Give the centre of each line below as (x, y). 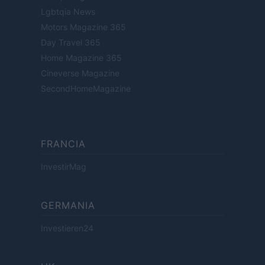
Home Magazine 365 (81, 58)
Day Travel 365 (71, 43)
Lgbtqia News (68, 12)
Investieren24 (67, 228)
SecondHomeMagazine (86, 89)
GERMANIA (68, 206)
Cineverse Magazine (80, 73)
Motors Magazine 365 (83, 27)
